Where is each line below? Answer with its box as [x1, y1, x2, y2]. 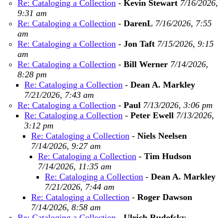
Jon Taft [124, 39, 155, 49]
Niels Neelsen [137, 131, 187, 141]
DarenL [124, 18, 153, 28]
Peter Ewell [130, 110, 174, 120]
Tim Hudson [144, 151, 191, 161]
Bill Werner [124, 59, 168, 69]
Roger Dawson [137, 192, 192, 202]
